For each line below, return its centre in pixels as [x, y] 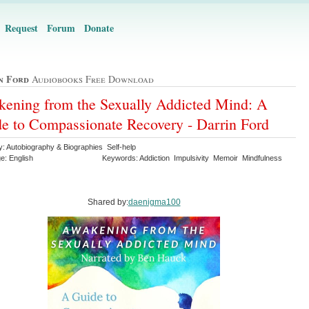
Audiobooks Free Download [91, 79]
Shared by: [108, 202]
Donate [99, 28]
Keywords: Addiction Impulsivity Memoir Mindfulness [193, 158]
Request [21, 28]
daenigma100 [154, 202]
